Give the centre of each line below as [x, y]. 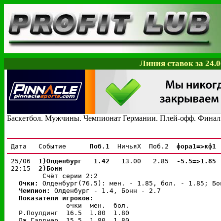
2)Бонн [50, 168]
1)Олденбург [60, 161]
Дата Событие [48, 146]
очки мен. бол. [68, 205]
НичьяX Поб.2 [145, 146]
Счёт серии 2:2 [52, 176]
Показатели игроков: [56, 198]
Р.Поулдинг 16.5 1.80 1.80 [68, 213]
